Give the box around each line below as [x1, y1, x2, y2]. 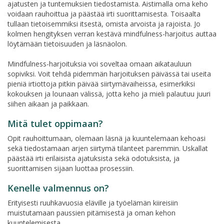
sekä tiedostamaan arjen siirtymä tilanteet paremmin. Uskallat [7, 143, 208, 153]
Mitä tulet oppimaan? [7, 117, 103, 129]
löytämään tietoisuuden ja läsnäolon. [7, 38, 127, 48]
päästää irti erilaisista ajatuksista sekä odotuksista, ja [7, 153, 179, 163]
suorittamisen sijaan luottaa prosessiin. [7, 163, 134, 173]
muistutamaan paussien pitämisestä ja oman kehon [7, 207, 175, 217]
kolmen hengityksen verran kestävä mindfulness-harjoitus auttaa [7, 28, 216, 38]
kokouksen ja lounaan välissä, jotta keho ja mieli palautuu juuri [7, 88, 210, 98]
